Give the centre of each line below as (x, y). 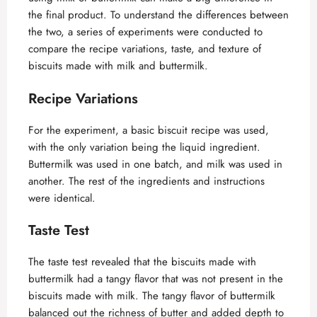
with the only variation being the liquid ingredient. (144, 147)
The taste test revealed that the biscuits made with (142, 262)
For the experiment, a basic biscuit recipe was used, (149, 130)
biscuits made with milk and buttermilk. (118, 66)
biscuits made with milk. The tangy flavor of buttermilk (152, 296)
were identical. (62, 198)
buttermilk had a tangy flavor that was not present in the (156, 279)
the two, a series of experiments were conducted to (145, 32)
